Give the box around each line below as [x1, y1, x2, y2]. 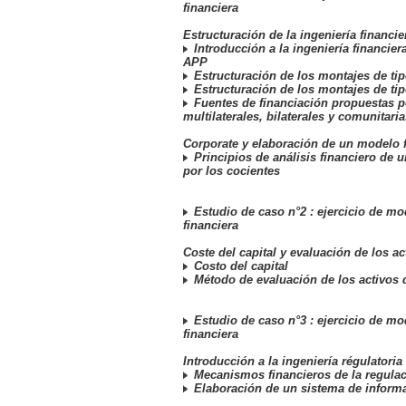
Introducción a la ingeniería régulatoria [183, 354, 402, 368]
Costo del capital [190, 259, 288, 273]
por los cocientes [183, 164, 280, 178]
